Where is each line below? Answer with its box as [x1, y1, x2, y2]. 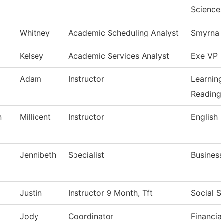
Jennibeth [20, 150, 56, 160]
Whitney [20, 28, 50, 38]
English [191, 112, 218, 122]
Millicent [20, 112, 51, 122]
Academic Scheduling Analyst [68, 28, 179, 38]
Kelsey [20, 51, 43, 61]
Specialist [68, 150, 104, 160]
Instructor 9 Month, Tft [68, 188, 153, 198]
